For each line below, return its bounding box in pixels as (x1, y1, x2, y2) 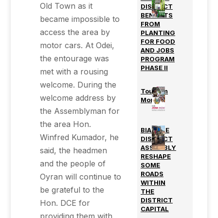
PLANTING (140, 29, 175, 36)
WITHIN (140, 179, 165, 186)
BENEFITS (140, 11, 173, 19)
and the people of (40, 159, 106, 168)
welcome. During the (40, 80, 117, 90)
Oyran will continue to (40, 172, 122, 182)
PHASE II (140, 64, 168, 72)
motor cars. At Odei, (40, 40, 115, 50)
